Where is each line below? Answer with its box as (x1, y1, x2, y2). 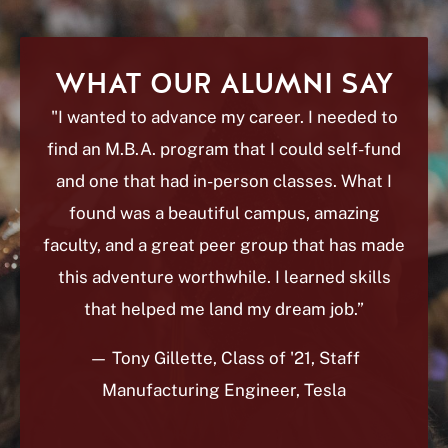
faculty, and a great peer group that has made (43, 235, 405, 255)
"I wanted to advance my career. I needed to (50, 107, 398, 127)
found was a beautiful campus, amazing (68, 203, 380, 223)
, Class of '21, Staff (212, 348, 360, 368)
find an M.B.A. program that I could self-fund (47, 139, 401, 159)
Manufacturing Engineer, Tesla (102, 380, 346, 400)
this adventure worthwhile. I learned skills (57, 267, 391, 287)
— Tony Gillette (88, 348, 213, 368)
